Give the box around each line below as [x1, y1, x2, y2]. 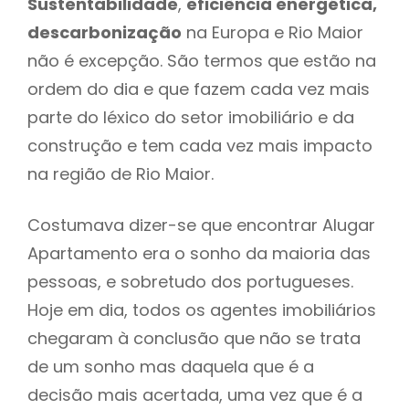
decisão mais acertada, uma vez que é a [27, 383, 362, 406]
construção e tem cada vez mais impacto [27, 133, 372, 157]
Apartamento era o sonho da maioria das [27, 241, 371, 265]
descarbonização [27, 20, 182, 44]
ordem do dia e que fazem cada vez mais [27, 77, 370, 100]
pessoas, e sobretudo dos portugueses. [27, 269, 353, 293]
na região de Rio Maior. [27, 162, 218, 185]
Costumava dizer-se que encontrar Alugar [27, 213, 375, 236]
